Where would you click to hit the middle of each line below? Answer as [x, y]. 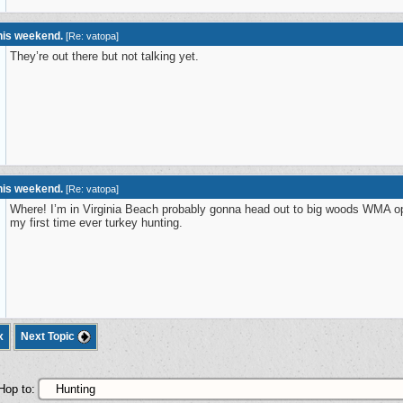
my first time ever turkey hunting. [96, 223]
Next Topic [49, 336]
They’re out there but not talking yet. [104, 56]
